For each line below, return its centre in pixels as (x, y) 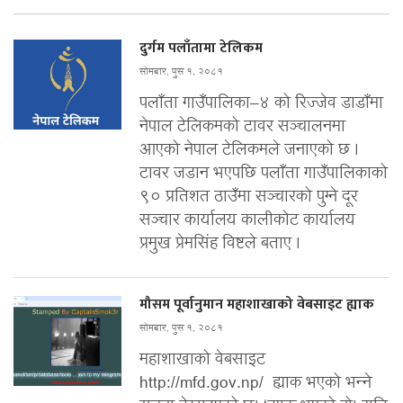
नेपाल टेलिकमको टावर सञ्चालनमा (242, 127)
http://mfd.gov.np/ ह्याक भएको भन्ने (255, 383)
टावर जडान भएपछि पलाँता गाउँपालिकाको (264, 174)
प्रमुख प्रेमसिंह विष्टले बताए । (220, 244)
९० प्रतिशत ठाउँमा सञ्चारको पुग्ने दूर (249, 197)
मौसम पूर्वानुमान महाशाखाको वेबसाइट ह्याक (257, 304)
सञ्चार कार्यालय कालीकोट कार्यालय (247, 220)
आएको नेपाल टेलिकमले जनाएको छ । (249, 150)
